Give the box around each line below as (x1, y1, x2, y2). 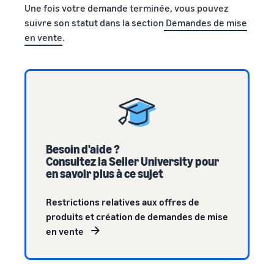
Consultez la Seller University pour (46, 154, 219, 169)
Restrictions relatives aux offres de (46, 196, 199, 209)
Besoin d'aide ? (46, 142, 120, 157)
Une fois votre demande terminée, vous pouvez (24, 2, 229, 15)
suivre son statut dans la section (24, 17, 164, 29)
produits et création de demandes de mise (46, 210, 228, 223)
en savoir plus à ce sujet (46, 166, 163, 181)
